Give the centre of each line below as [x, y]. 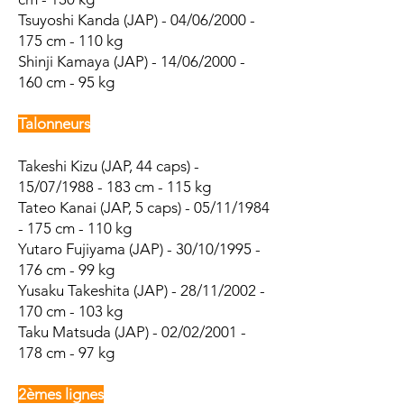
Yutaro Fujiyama [72, 249]
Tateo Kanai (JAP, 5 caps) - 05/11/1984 [144, 207]
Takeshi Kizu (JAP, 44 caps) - [109, 166]
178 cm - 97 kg [66, 353]
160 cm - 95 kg [66, 82]
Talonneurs [54, 124]
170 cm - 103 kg [70, 311]
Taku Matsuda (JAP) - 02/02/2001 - [132, 332]
